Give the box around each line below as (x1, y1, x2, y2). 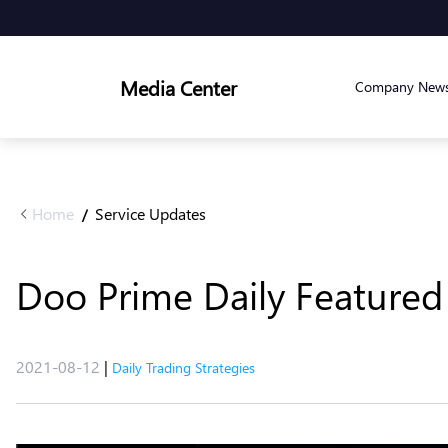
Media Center (120, 73, 237, 101)
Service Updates (95, 203, 206, 224)
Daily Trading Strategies (112, 358, 255, 377)
